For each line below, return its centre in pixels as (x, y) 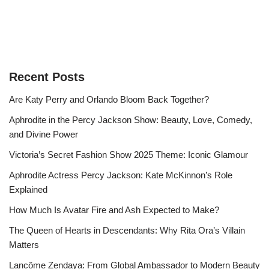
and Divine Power (44, 134)
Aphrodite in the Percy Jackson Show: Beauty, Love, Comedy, (131, 120)
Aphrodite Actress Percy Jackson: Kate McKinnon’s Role (121, 175)
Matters (24, 245)
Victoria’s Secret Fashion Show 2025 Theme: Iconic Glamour (128, 155)
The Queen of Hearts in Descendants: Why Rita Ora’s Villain (127, 231)
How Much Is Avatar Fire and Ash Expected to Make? (114, 210)
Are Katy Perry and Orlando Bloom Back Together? (109, 100)
